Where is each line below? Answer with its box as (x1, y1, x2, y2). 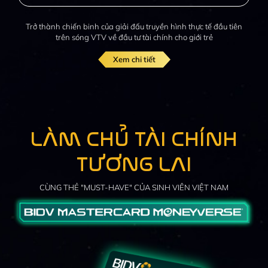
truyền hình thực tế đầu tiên (146, 21, 242, 31)
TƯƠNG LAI (77, 153, 191, 176)
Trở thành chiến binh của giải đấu (26, 21, 146, 31)
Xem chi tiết (112, 54, 156, 64)
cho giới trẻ (174, 32, 213, 42)
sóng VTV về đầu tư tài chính (71, 32, 175, 42)
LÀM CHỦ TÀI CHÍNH (31, 127, 237, 151)
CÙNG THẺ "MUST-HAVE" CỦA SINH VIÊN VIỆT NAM (39, 182, 229, 192)
